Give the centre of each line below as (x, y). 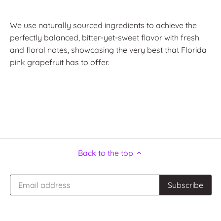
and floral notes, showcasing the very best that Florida (108, 50)
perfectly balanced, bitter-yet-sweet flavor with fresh (105, 38)
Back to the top (106, 153)
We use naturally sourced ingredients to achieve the (103, 25)
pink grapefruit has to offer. (59, 62)
